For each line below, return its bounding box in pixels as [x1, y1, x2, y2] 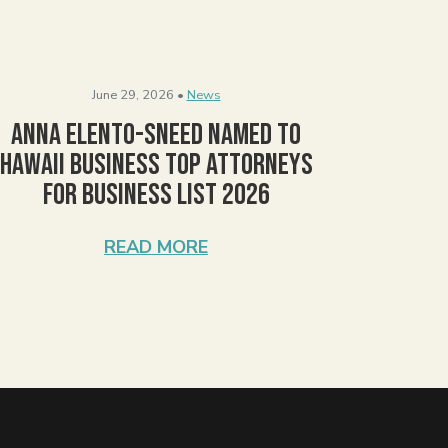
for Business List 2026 [42, 176, 270, 213]
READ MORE [104, 234, 208, 259]
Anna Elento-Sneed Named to [11, 116, 301, 153]
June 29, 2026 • [91, 85, 184, 104]
